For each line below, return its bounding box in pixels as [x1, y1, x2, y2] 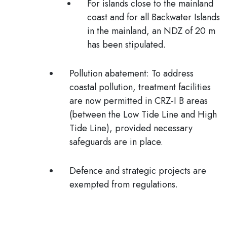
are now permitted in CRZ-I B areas [69, 94, 208, 107]
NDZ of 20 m [161, 24, 215, 37]
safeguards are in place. [69, 135, 163, 148]
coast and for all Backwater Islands [87, 11, 220, 24]
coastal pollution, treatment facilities [69, 81, 211, 94]
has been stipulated [87, 38, 163, 51]
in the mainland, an [87, 24, 161, 37]
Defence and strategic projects [69, 164, 193, 177]
